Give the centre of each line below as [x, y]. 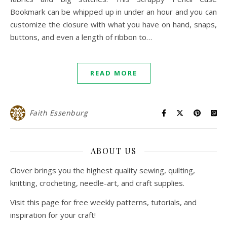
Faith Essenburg [58, 113]
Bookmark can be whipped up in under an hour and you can [113, 12]
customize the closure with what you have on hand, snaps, [113, 25]
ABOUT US [113, 151]
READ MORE [113, 73]
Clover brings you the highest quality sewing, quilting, [103, 171]
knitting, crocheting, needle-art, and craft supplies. [97, 183]
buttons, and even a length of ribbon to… [81, 37]
